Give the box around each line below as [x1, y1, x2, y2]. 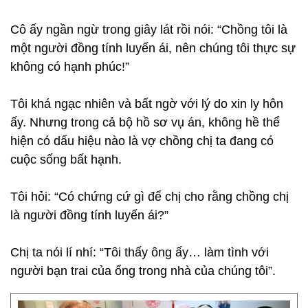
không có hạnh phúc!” [10, 60, 129, 74]
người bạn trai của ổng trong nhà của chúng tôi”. [10, 264, 276, 278]
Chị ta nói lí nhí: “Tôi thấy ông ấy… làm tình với [10, 245, 269, 259]
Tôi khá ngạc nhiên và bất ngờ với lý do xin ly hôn [10, 97, 283, 111]
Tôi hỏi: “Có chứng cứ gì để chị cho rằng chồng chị [10, 190, 289, 203]
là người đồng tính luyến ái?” [10, 208, 168, 222]
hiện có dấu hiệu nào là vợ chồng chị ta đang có [10, 134, 274, 148]
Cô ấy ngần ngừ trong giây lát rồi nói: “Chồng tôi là [10, 23, 287, 36]
